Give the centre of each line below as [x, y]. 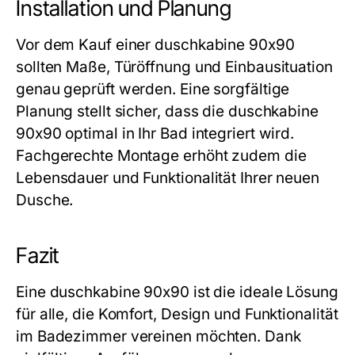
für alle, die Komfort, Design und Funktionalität [177, 314]
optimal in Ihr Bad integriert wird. [178, 134]
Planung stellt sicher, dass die [122, 111]
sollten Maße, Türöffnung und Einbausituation [174, 67]
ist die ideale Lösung [263, 292]
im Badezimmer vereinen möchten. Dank [158, 336]
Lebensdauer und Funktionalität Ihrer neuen [168, 178]
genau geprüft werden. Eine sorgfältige [153, 89]
